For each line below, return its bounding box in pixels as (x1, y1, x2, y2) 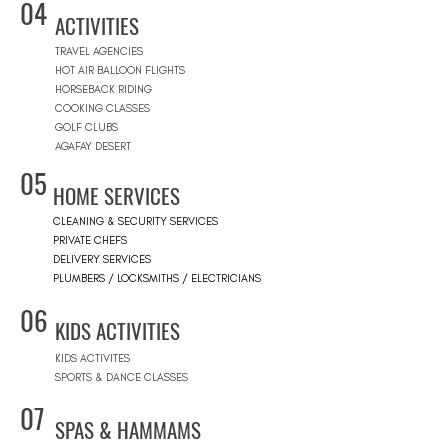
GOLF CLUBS (55, 121, 118, 135)
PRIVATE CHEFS (53, 234, 127, 248)
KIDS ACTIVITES (55, 352, 130, 366)
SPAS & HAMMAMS (55, 414, 201, 446)
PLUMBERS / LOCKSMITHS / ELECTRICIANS (53, 272, 261, 286)
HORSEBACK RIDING (55, 83, 152, 97)
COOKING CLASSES (55, 102, 150, 116)
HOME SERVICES (53, 180, 180, 212)
